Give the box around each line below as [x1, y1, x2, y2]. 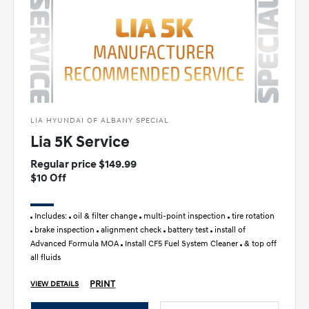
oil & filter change [71, 211, 140, 222]
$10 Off [30, 171, 67, 186]
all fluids [30, 252, 61, 263]
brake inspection [32, 225, 97, 236]
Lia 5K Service [30, 132, 130, 152]
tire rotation [230, 211, 275, 222]
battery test [166, 225, 211, 236]
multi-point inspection [141, 211, 228, 222]
